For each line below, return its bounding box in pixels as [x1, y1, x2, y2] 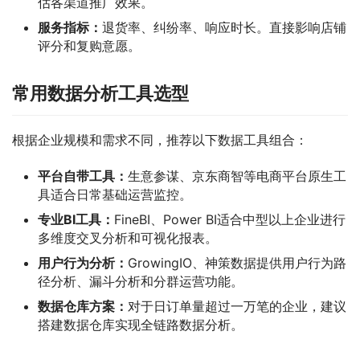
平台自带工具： [38, 167, 128, 184]
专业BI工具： [38, 211, 114, 227]
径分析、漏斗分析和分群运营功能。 [38, 272, 243, 289]
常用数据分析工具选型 [12, 82, 189, 104]
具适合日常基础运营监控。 [38, 186, 192, 202]
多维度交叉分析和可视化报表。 [38, 229, 218, 246]
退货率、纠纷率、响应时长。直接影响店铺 [102, 18, 346, 35]
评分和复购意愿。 [38, 37, 141, 54]
